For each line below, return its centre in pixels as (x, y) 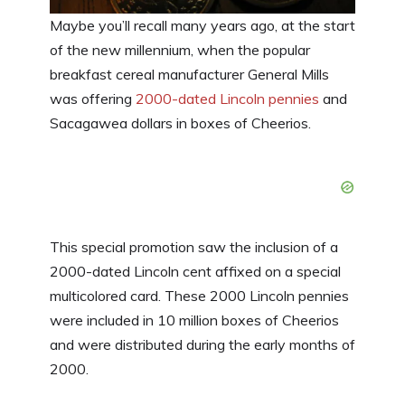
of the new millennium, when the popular (180, 49)
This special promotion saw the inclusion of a (194, 246)
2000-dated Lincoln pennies (227, 98)
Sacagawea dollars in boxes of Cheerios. (180, 122)
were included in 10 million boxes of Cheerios (194, 320)
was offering (93, 98)
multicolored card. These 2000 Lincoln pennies (199, 295)
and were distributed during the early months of (202, 344)
